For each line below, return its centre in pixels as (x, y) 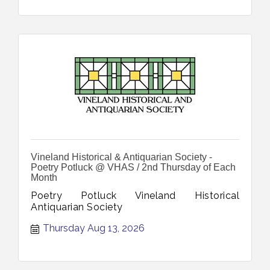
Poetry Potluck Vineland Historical (135, 195)
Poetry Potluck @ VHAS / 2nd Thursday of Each (133, 167)
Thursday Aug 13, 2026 (94, 228)
